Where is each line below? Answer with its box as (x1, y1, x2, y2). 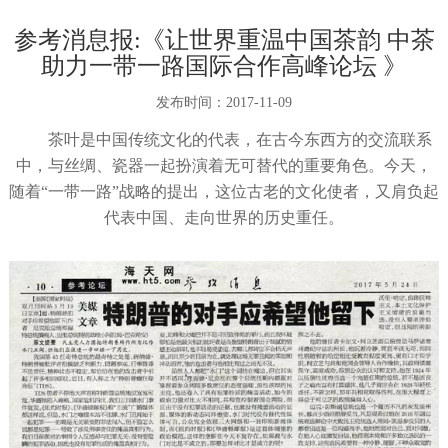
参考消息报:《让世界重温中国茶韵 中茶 (13, 27, 435, 54)
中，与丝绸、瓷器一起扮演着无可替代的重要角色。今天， (16, 157, 432, 175)
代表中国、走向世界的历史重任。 (104, 209, 344, 227)
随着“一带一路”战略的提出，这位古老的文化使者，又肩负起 (9, 183, 439, 201)
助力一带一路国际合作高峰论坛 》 (41, 53, 407, 80)
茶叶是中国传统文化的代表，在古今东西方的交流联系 (48, 131, 432, 149)
